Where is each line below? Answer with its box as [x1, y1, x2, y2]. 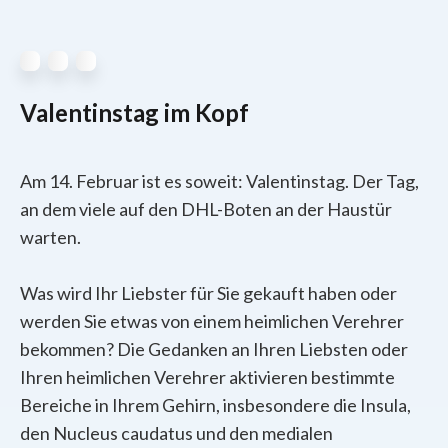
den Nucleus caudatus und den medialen [20, 421, 333, 444]
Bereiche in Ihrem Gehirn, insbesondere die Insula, [20, 393, 411, 416]
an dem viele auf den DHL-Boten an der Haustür [20, 197, 392, 220]
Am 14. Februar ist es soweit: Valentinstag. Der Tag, [20, 169, 419, 192]
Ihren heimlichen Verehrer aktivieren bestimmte [20, 365, 395, 388]
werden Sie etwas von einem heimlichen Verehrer [20, 309, 404, 332]
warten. [20, 225, 81, 248]
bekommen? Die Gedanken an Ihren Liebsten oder [20, 337, 408, 360]
